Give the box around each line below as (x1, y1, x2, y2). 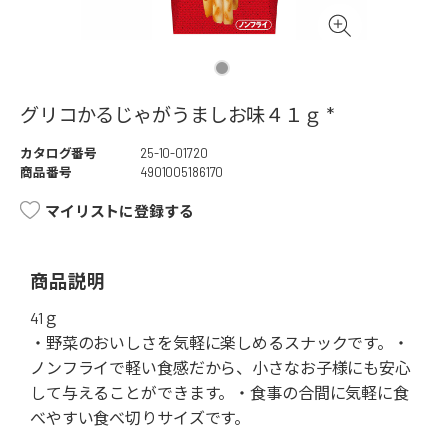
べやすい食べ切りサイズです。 (30, 408, 251, 428)
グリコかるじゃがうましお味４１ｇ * (20, 103, 334, 127)
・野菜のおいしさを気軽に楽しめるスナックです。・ (30, 333, 409, 353)
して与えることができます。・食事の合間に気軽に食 (30, 383, 409, 403)
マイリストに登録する (45, 202, 194, 221)
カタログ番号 (20, 145, 98, 162)
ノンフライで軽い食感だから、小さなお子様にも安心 (30, 358, 411, 378)
